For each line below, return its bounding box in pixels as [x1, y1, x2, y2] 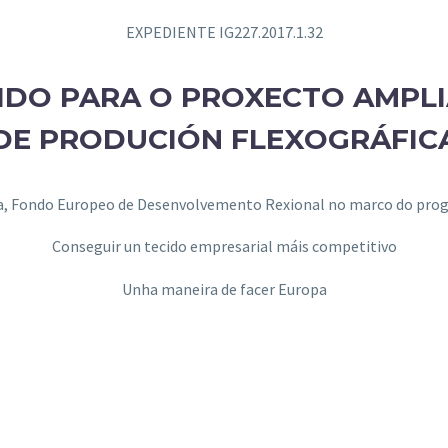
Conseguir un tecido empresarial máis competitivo [51, 236, 397, 257]
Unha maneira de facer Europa [121, 279, 327, 300]
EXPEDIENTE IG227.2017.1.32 [125, 21, 323, 42]
